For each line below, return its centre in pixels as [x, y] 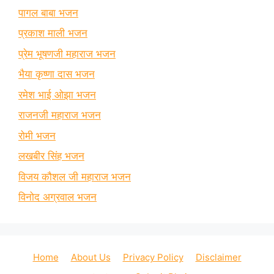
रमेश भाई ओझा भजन [57, 94]
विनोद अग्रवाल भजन [57, 197]
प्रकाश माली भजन [53, 33]
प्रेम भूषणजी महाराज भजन [67, 54]
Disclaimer [218, 257]
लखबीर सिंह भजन [51, 156]
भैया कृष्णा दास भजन [57, 74]
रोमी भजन [37, 135]
